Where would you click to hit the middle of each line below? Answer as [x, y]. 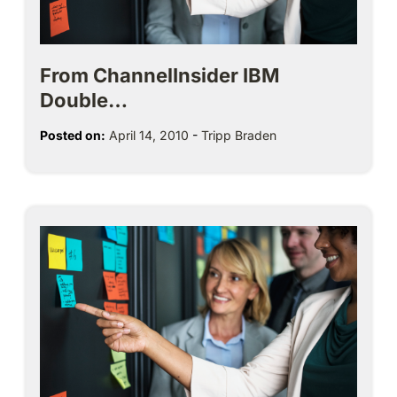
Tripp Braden [239, 136]
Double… [84, 101]
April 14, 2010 [149, 136]
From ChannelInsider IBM [160, 76]
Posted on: [73, 136]
